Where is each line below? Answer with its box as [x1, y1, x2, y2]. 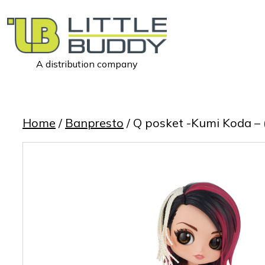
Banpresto [65, 115, 124, 130]
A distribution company [36, 57, 138, 70]
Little [7, 66, 29, 79]
